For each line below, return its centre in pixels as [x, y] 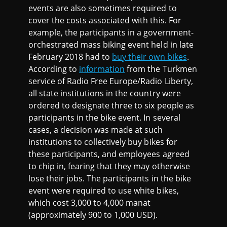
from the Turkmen [161, 69]
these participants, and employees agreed [109, 154]
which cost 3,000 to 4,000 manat [90, 203]
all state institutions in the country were [105, 93]
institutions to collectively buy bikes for [103, 142]
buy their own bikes [149, 57]
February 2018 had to [70, 57]
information [102, 69]
